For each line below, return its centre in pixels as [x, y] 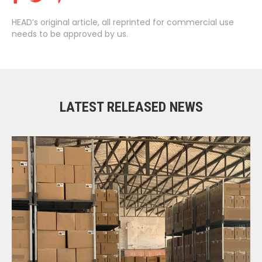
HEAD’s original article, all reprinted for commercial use [123, 22]
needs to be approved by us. [70, 34]
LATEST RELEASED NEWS [131, 107]
